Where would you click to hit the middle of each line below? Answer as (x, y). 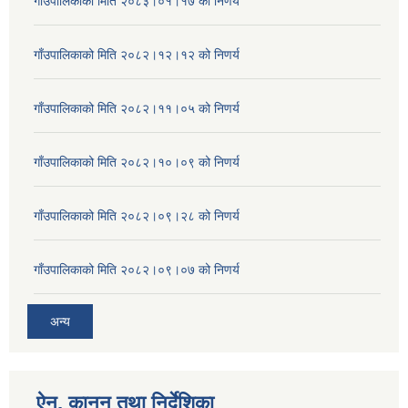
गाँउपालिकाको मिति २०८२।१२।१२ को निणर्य (137, 55)
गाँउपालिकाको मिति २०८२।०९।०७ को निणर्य (137, 270)
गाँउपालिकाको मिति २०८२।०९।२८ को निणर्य (137, 216)
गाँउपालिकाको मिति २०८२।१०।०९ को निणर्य (137, 163)
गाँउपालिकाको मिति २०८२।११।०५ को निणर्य (137, 109)
